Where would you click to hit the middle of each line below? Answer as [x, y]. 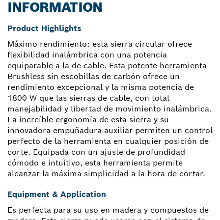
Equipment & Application [57, 194]
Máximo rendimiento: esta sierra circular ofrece [100, 44]
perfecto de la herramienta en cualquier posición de [108, 141]
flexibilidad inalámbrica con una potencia [87, 55]
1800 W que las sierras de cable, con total [88, 98]
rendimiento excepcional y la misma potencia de [101, 87]
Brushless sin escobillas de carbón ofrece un [94, 76]
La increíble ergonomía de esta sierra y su [88, 119]
